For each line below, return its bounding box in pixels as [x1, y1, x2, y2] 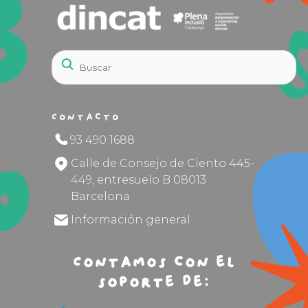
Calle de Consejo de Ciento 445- [71, 157, 255, 170]
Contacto [52, 111, 121, 124]
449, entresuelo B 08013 [71, 173, 207, 187]
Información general [71, 213, 191, 227]
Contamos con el [72, 253, 236, 272]
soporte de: [98, 273, 210, 292]
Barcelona [71, 190, 131, 203]
